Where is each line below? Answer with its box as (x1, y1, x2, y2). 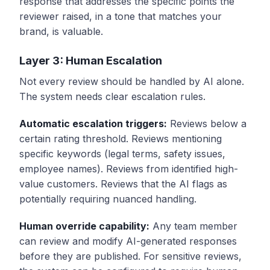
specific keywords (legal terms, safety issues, (19, 147, 225, 160)
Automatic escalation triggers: (19, 117, 167, 130)
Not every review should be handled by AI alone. (19, 75, 244, 87)
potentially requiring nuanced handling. (19, 192, 196, 205)
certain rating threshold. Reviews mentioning (19, 132, 222, 145)
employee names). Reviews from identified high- (19, 162, 238, 175)
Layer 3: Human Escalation (19, 53, 162, 67)
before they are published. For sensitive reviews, (19, 250, 242, 262)
